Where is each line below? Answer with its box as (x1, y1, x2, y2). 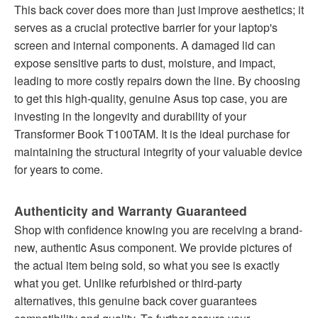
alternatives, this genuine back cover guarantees (14, 292, 257, 309)
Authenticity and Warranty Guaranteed (14, 202, 247, 220)
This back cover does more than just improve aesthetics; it (14, 1, 304, 18)
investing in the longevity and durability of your (14, 108, 246, 125)
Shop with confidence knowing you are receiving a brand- (14, 221, 302, 238)
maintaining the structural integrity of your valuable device (14, 143, 302, 160)
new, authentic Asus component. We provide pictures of (14, 239, 292, 256)
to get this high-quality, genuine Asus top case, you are (14, 90, 287, 107)
